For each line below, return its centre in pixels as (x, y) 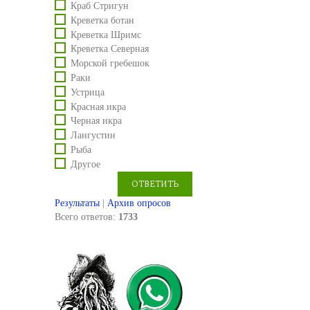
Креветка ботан (102, 20)
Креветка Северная (110, 49)
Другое (85, 164)
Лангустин (93, 135)
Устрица (88, 92)
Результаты (77, 203)
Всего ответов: (86, 217)
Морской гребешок (110, 64)
